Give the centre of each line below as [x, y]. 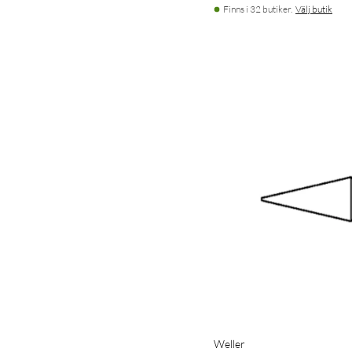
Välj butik [314, 9]
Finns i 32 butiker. [258, 9]
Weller [229, 343]
